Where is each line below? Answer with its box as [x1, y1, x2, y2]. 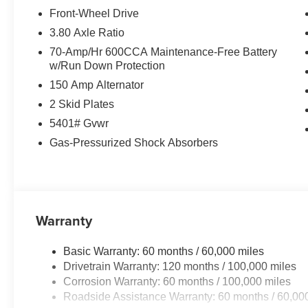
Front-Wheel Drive [49, 7, 140, 19]
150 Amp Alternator [49, 78, 144, 91]
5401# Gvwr [49, 117, 109, 129]
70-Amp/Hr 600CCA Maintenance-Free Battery [49, 45, 278, 58]
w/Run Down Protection [49, 59, 166, 71]
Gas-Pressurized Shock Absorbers [49, 136, 219, 148]
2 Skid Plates [49, 98, 115, 110]
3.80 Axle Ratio [49, 26, 125, 38]
